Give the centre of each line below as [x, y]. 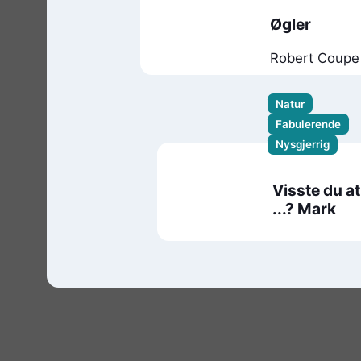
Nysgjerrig [302, 145]
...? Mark [304, 208]
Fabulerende [308, 124]
